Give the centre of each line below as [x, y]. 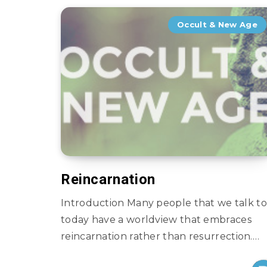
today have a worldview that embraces [156, 220]
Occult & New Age [217, 24]
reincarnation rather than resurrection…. [160, 236]
